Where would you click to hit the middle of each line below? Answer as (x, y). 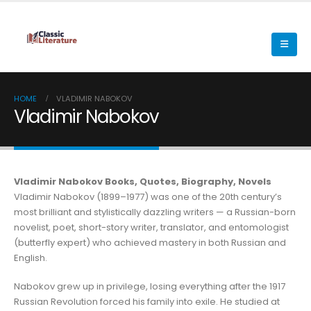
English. (31, 258)
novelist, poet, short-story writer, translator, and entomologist (151, 227)
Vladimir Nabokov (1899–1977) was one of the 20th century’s (148, 197)
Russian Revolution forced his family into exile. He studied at (147, 301)
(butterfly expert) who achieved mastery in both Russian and (150, 243)
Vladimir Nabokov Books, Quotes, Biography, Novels (143, 182)
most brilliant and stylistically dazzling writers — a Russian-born (155, 212)
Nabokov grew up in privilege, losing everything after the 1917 (150, 286)
